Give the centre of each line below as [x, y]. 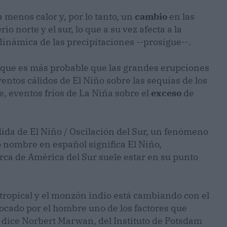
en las [181, 16]
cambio [151, 16]
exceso [166, 93]
